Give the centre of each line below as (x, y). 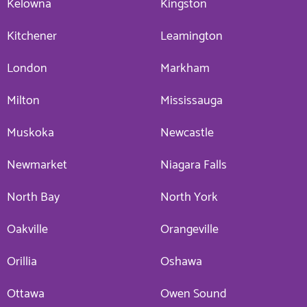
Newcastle (187, 133)
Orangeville (189, 229)
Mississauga (192, 100)
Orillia (22, 261)
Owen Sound (194, 294)
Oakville (27, 229)
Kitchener (32, 36)
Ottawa (26, 294)
